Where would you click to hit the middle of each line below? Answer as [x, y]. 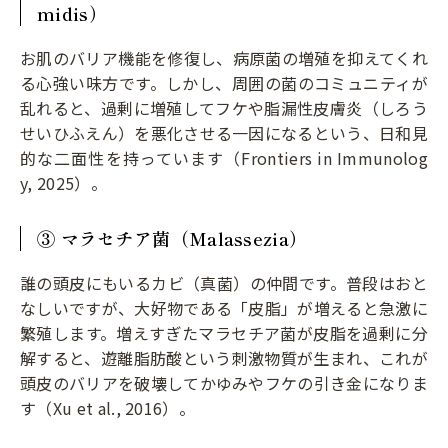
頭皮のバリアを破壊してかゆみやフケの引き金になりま [224, 382]
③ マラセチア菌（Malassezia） [172, 237]
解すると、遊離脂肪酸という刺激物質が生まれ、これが [224, 357]
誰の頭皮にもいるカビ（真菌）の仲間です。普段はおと [224, 282]
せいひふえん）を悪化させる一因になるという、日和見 [224, 132]
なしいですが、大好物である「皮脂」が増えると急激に [224, 307]
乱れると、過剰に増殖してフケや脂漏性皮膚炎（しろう [224, 107]
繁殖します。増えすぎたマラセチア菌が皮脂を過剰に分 [224, 332]
